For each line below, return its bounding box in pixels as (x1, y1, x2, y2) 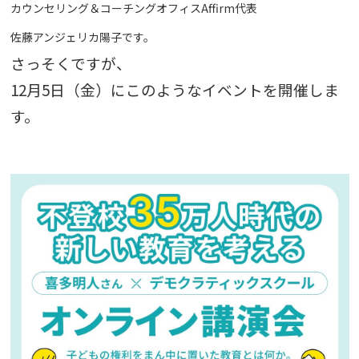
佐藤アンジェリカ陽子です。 (10, 28, 155, 45)
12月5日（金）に (10, 78, 126, 100)
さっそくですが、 (10, 51, 131, 74)
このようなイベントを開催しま (125, 78, 339, 100)
